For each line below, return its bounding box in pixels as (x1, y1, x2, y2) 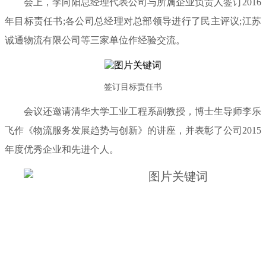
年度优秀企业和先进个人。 (5, 144, 119, 154)
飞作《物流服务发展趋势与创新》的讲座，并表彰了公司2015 (5, 125, 261, 135)
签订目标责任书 (104, 82, 162, 91)
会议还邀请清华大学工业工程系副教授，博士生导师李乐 (24, 106, 261, 116)
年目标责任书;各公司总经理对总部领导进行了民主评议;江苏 (5, 15, 261, 26)
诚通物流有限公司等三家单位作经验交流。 (5, 34, 185, 45)
